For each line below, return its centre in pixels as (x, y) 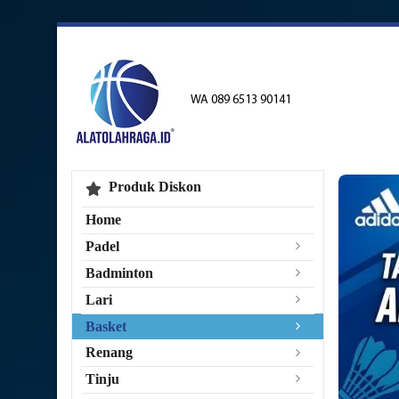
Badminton (119, 273)
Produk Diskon (155, 186)
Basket (106, 327)
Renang (109, 353)
